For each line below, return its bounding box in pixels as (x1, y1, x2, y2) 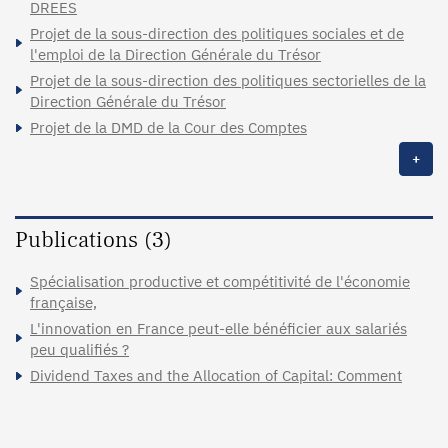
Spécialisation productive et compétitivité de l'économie (30, 271, 410, 291)
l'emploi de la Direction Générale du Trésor (30, 44, 321, 64)
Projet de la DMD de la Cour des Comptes (30, 117, 307, 137)
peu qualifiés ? (30, 339, 129, 359)
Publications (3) (15, 224, 172, 255)
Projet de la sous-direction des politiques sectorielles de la (30, 70, 426, 90)
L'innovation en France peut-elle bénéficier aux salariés (30, 318, 407, 338)
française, (30, 292, 97, 312)
